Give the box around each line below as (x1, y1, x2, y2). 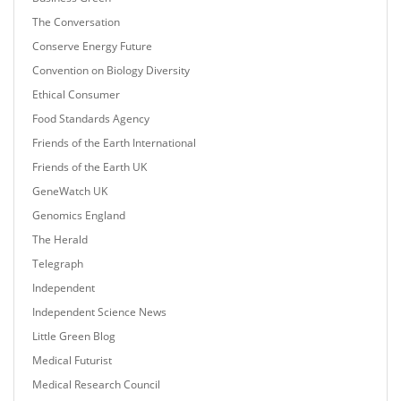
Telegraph (32, 256, 83, 272)
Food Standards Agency (32, 111, 149, 127)
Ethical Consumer (32, 87, 120, 103)
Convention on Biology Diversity (32, 63, 190, 79)
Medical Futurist (32, 353, 112, 369)
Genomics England (32, 208, 125, 224)
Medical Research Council (32, 377, 160, 393)
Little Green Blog (32, 328, 115, 345)
